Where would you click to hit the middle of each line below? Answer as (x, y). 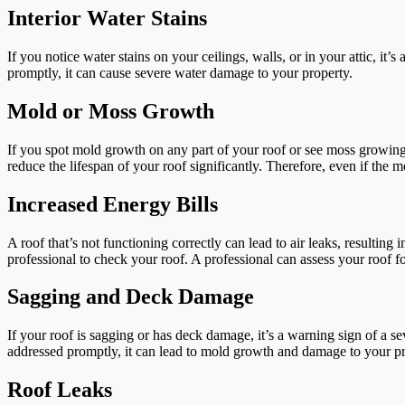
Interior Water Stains (107, 19)
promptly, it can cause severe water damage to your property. (180, 72)
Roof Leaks (60, 390)
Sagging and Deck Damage (131, 297)
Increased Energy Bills (113, 204)
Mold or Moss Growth (111, 111)
